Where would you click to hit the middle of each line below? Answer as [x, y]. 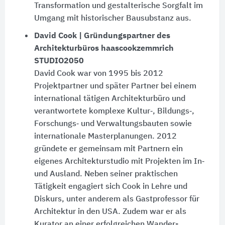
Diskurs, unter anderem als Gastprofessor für [117, 200]
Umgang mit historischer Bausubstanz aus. [113, 19]
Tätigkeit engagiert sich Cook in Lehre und [110, 187]
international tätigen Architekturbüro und [109, 99]
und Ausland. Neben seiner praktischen [106, 175]
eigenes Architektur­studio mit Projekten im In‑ [119, 162]
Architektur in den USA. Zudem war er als [110, 212]
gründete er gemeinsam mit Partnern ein [108, 149]
